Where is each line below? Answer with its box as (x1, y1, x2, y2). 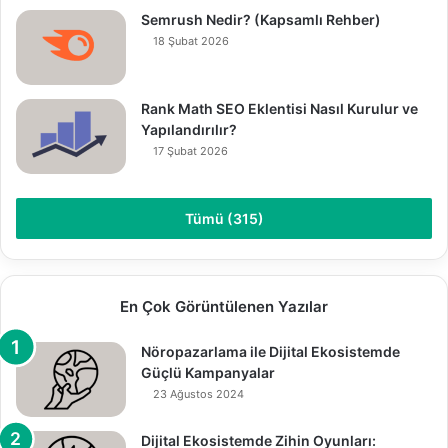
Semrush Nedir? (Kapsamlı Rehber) (141, 10, 381, 28)
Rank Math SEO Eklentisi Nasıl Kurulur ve (141, 99, 418, 117)
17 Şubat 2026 (153, 143, 228, 158)
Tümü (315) (184, 209, 264, 227)
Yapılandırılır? (141, 120, 237, 138)
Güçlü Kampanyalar (141, 363, 275, 381)
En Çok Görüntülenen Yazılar (120, 296, 328, 316)
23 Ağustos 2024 (153, 386, 244, 401)
